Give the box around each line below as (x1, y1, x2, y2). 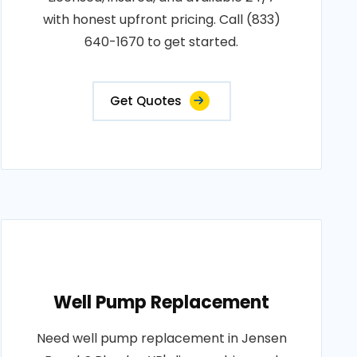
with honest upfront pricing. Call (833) (42, 10, 280, 29)
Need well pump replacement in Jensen (36, 329, 287, 347)
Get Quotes (109, 92, 182, 109)
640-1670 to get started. (84, 33, 239, 51)
